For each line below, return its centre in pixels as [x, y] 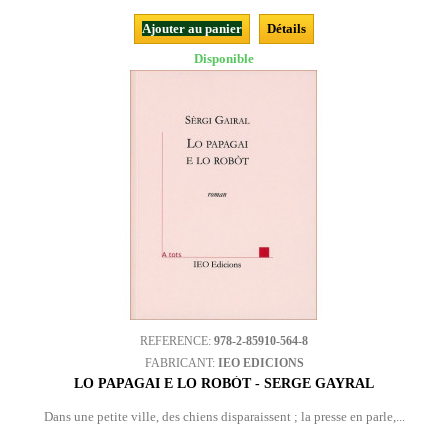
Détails [286, 28]
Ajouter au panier [192, 28]
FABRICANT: [181, 363]
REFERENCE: [177, 341]
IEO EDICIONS [260, 363]
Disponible [224, 58]
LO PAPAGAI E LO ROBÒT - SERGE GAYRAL [224, 383]
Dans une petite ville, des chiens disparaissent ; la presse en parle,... [224, 416]
